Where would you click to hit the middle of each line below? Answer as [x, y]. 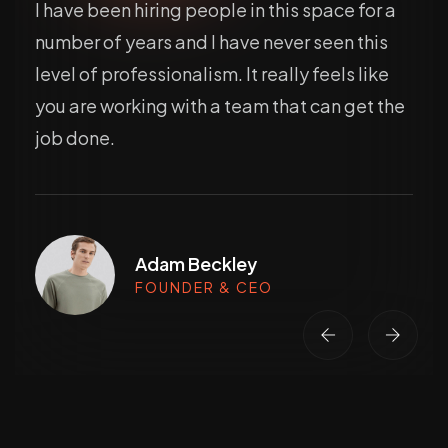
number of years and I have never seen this [211, 42]
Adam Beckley [196, 263]
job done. [75, 138]
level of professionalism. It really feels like [212, 74]
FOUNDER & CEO [204, 286]
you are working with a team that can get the [220, 106]
